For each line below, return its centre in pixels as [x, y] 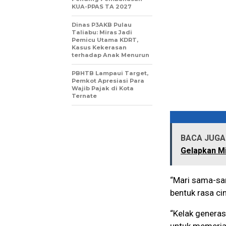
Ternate [84, 96]
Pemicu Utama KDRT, [105, 40]
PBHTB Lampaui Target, [110, 73]
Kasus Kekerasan [99, 48]
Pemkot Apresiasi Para [108, 81]
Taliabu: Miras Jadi [102, 33]
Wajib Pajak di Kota [103, 89]
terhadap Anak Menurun [110, 55]
